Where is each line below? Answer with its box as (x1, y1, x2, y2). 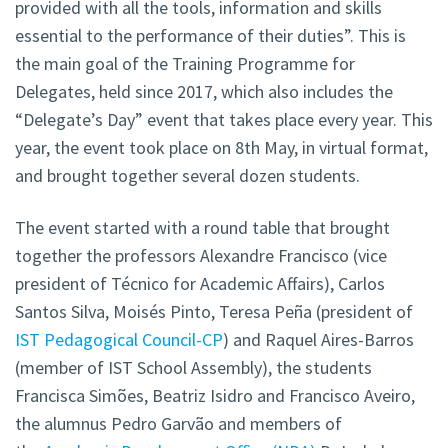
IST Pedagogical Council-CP (15, 328, 223, 352)
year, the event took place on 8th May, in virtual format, (15, 136, 428, 160)
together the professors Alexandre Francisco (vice (15, 244, 387, 268)
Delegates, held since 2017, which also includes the (15, 80, 393, 104)
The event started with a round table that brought (15, 216, 390, 240)
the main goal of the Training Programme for (15, 52, 355, 76)
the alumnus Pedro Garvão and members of (15, 412, 342, 436)
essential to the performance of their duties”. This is (15, 24, 406, 48)
